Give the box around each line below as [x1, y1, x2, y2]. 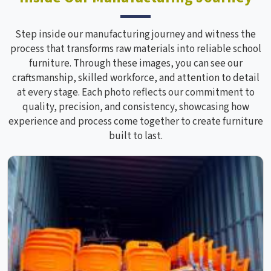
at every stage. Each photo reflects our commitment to [16, 85, 255, 100]
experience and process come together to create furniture [8, 114, 263, 129]
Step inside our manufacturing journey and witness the [15, 27, 256, 42]
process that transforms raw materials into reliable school [10, 42, 261, 57]
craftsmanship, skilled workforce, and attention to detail [11, 71, 260, 86]
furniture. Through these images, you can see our [28, 56, 243, 71]
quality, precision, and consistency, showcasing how [22, 100, 249, 115]
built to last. [108, 129, 163, 144]
